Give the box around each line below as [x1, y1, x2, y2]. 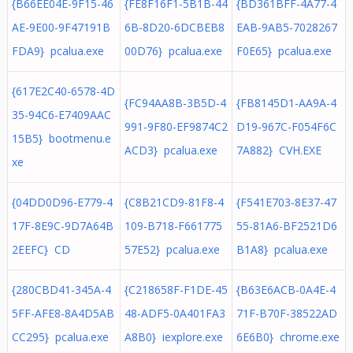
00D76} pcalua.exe [124, 43, 222, 58]
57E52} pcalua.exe [124, 242, 220, 257]
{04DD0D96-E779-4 [11, 195, 113, 210]
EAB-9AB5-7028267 [236, 20, 337, 35]
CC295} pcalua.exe [11, 329, 109, 344]
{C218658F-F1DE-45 [124, 282, 228, 297]
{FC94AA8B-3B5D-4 [124, 95, 226, 110]
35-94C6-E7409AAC [11, 107, 111, 122]
